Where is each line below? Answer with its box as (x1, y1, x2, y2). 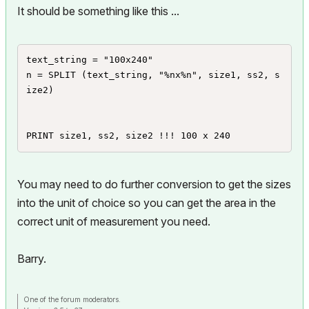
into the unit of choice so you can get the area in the (17, 196, 276, 210)
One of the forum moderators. (23, 295, 121, 303)
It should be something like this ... (17, 4, 179, 18)
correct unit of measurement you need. (17, 215, 210, 228)
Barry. (17, 252, 46, 266)
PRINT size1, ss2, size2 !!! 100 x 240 (26, 130, 230, 141)
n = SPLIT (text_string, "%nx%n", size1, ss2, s (26, 70, 280, 80)
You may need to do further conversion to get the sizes (17, 177, 291, 191)
